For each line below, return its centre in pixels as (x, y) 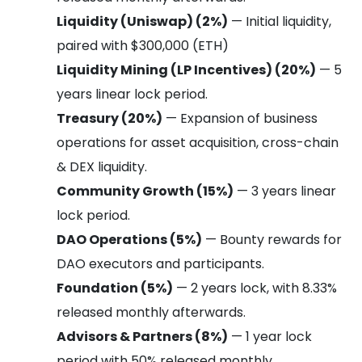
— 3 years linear (285, 191)
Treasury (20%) (109, 118)
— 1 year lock (270, 336)
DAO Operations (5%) (129, 239)
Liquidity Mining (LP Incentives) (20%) (186, 69)
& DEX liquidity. (102, 166)
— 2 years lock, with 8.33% (255, 288)
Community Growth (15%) (145, 191)
